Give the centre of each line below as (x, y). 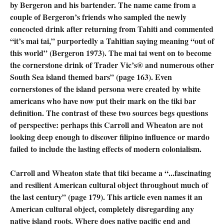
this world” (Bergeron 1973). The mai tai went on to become (111, 53)
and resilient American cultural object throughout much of (109, 185)
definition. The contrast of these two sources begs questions (109, 113)
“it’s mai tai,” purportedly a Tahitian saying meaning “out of (112, 41)
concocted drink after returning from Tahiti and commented (112, 29)
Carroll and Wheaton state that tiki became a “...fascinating (110, 173)
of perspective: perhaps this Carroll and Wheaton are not (106, 125)
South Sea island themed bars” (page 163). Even (91, 77)
